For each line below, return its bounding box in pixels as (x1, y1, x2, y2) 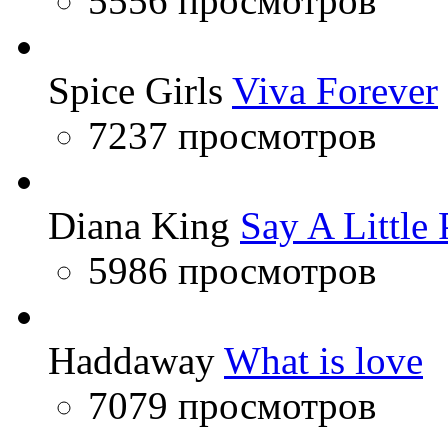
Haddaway (48, 339, 215, 382)
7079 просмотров (88, 384, 376, 427)
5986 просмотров (88, 249, 376, 292)
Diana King (48, 204, 230, 247)
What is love (224, 339, 423, 382)
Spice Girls (48, 69, 223, 112)
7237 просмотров (88, 114, 376, 157)
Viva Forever (232, 69, 438, 112)
